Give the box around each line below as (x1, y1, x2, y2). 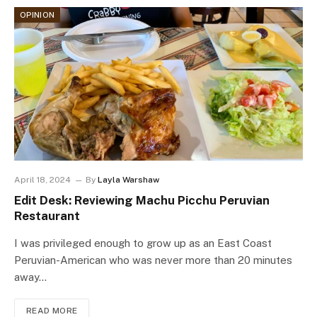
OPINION (20, 11, 55, 20)
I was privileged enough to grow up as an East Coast (14, 237, 272, 250)
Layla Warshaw (98, 175, 159, 185)
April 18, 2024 (14, 175, 71, 185)
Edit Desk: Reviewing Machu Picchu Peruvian (14, 193, 270, 208)
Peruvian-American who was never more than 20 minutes (14, 254, 292, 267)
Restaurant (14, 209, 80, 224)
